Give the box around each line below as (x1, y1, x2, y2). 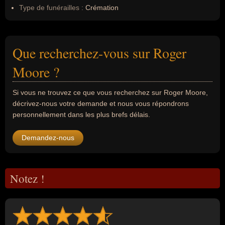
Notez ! (10, 171, 45, 186)
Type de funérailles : (19, 4, 83, 12)
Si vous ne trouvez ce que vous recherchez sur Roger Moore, (13, 88, 208, 96)
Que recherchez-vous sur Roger (13, 43, 186, 62)
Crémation (83, 4, 119, 12)
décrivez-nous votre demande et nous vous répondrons (13, 99, 189, 107)
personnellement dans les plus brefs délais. (13, 110, 150, 119)
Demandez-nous (22, 134, 74, 142)
